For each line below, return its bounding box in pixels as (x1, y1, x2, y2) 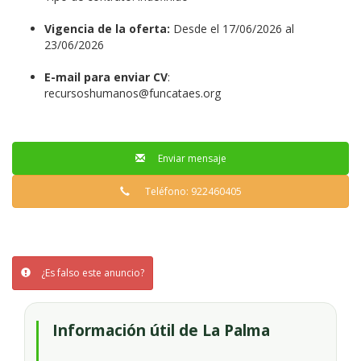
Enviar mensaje (152, 151, 226, 165)
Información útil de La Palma (52, 320, 270, 341)
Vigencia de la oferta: (44, 21, 170, 36)
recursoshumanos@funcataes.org (44, 85, 221, 101)
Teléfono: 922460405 (137, 185, 242, 198)
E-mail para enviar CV (44, 69, 168, 85)
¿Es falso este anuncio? (39, 266, 144, 280)
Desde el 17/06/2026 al (170, 21, 294, 36)
